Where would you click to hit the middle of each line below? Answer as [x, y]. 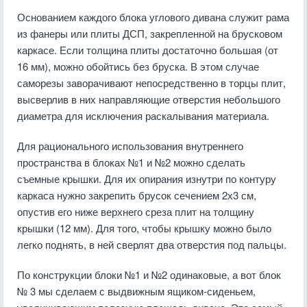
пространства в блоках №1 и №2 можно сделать [131, 162]
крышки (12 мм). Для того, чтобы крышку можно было [144, 228]
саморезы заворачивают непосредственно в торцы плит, [151, 83]
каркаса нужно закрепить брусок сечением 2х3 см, [137, 195]
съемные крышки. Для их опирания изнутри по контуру [147, 179]
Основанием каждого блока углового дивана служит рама [153, 17]
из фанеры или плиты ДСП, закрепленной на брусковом [150, 33]
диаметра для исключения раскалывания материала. [143, 115]
